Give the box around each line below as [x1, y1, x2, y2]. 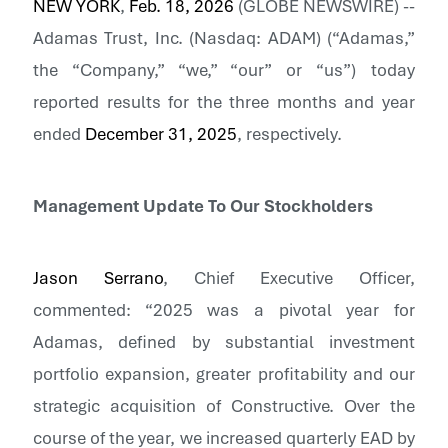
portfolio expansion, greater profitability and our [33, 362, 415, 385]
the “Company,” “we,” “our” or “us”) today [33, 58, 415, 81]
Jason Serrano [33, 266, 163, 289]
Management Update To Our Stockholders [33, 194, 373, 217]
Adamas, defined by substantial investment [33, 330, 415, 353]
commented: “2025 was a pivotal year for [33, 298, 415, 321]
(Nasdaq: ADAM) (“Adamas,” [182, 26, 416, 49]
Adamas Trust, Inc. [33, 26, 183, 49]
